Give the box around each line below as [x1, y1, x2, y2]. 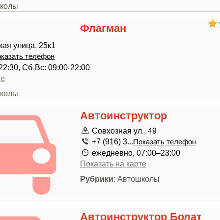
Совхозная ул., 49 [91, 126, 157, 135]
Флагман [80, 22, 126, 34]
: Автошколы [113, 174, 160, 183]
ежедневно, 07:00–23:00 [91, 148, 180, 157]
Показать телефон [133, 138, 196, 146]
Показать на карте [80, 159, 146, 168]
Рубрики [80, 174, 113, 183]
